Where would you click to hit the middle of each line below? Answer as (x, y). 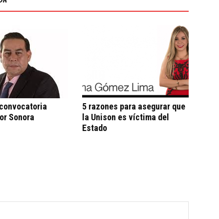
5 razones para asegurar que (134, 106)
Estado (95, 128)
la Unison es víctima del (126, 117)
